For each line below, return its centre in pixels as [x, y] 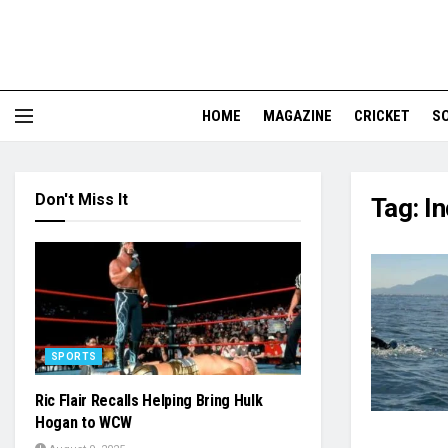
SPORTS [74, 356]
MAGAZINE [297, 116]
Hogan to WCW [84, 422]
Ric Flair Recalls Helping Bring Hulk [149, 400]
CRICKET [382, 116]
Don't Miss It [81, 199]
